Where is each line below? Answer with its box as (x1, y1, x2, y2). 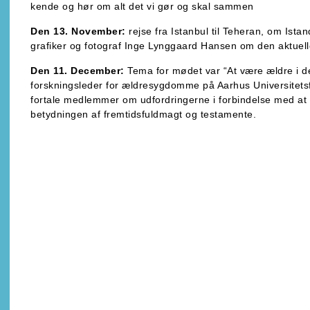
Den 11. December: (30, 64, 125, 76)
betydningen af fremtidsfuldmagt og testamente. (30, 108, 257, 120)
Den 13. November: (30, 25, 126, 37)
